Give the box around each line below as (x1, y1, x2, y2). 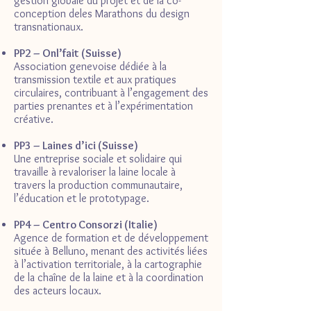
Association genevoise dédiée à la (14, 60, 167, 74)
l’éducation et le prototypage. (14, 192, 149, 205)
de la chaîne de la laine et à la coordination (14, 271, 203, 285)
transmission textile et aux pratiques (14, 73, 176, 87)
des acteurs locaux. (14, 284, 101, 298)
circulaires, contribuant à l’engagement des (14, 86, 208, 100)
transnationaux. (14, 20, 83, 34)
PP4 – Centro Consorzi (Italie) (14, 218, 158, 232)
